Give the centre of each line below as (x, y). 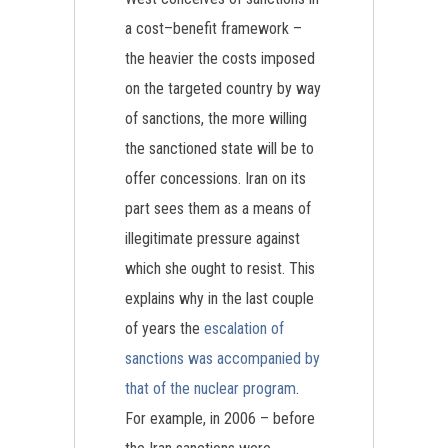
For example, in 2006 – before (220, 418)
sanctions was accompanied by (222, 358)
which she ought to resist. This (220, 268)
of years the (164, 328)
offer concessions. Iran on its (215, 178)
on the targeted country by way (223, 88)
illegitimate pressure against (212, 238)
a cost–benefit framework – (213, 28)
